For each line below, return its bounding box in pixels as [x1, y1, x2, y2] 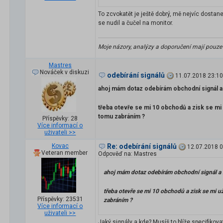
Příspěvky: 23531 [37, 196, 83, 203]
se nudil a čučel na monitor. [98, 19, 173, 27]
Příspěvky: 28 [42, 115, 78, 122]
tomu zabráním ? [98, 113, 145, 120]
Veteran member [41, 149, 88, 157]
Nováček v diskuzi [40, 69, 90, 76]
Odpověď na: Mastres [98, 150, 157, 158]
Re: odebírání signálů [107, 142, 177, 151]
